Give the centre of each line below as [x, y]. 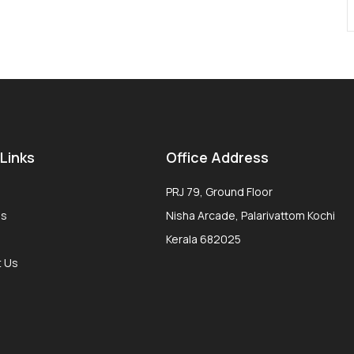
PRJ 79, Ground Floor [219, 192]
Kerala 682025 [203, 239]
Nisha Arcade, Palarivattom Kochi [250, 215]
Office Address [217, 157]
